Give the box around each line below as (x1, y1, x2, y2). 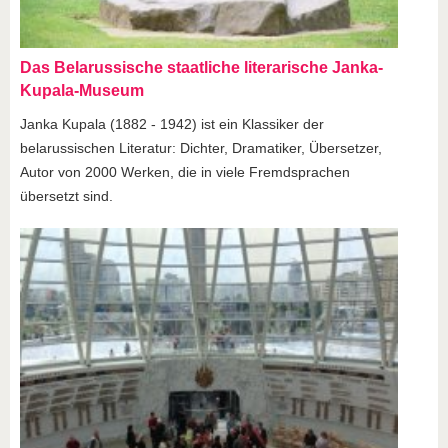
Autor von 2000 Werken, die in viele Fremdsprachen (20, 164, 350, 181)
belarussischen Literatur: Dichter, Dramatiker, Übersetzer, (20, 140, 382, 157)
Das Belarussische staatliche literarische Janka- (20, 59, 383, 77)
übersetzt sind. (20, 188, 113, 205)
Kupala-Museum (20, 82, 144, 100)
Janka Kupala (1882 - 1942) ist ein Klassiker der (20, 116, 324, 133)
